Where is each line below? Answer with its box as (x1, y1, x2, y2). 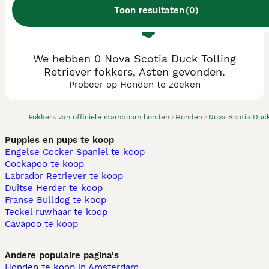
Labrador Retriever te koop (5, 171, 123, 181)
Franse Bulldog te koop (5, 195, 106, 205)
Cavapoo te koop (5, 219, 78, 229)
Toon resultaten (113, 4, 184, 16)
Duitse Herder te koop (5, 183, 103, 193)
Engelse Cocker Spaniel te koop (5, 147, 145, 157)
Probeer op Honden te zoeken (68, 79, 201, 90)
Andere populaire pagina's (5, 250, 119, 261)
